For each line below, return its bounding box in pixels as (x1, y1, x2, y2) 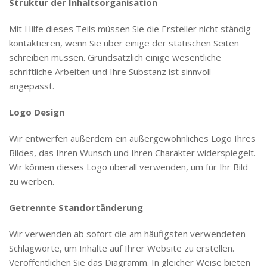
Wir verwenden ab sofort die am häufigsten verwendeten (9, 227, 246, 240)
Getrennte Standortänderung (9, 201, 143, 213)
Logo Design (9, 105, 64, 118)
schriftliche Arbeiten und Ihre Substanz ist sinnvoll (9, 65, 211, 77)
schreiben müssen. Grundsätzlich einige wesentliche (9, 51, 221, 63)
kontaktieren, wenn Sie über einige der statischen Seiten (9, 36, 239, 49)
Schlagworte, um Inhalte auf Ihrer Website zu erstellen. (9, 241, 234, 254)
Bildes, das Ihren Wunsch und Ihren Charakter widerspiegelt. (9, 146, 256, 159)
